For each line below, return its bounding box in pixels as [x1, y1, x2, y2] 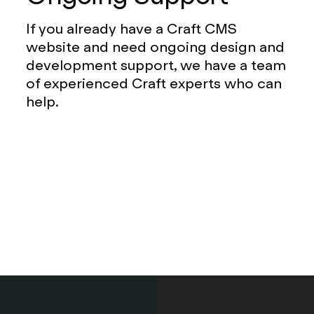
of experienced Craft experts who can [26, 74, 282, 93]
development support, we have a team [26, 55, 287, 74]
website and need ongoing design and [26, 37, 285, 56]
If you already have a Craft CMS [26, 19, 238, 38]
